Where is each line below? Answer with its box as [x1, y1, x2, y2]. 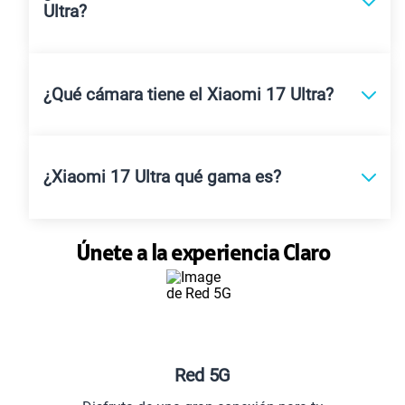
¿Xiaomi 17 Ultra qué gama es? [43, 167, 281, 188]
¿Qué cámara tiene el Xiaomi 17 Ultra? [43, 84, 334, 105]
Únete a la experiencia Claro [75, 243, 330, 266]
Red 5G [174, 363, 231, 386]
